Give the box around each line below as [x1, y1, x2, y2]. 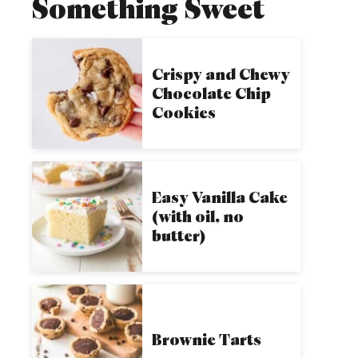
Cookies [152, 102, 216, 122]
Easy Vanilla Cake [152, 187, 288, 207]
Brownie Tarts [152, 329, 261, 349]
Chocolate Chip [152, 83, 271, 103]
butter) [152, 225, 205, 245]
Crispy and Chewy [152, 64, 290, 84]
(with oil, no [152, 206, 244, 226]
